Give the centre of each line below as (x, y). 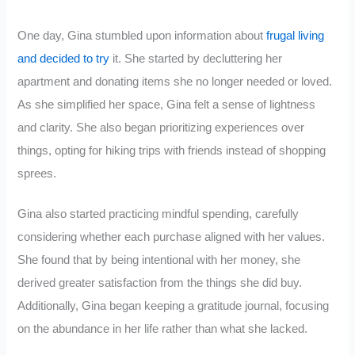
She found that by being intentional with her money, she (159, 260)
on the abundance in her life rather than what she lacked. (163, 328)
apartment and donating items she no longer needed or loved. (175, 82)
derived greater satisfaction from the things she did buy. (160, 282)
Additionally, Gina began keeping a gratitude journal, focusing (174, 305)
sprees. (37, 174)
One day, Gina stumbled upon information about (142, 36)
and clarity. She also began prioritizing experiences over (161, 128)
